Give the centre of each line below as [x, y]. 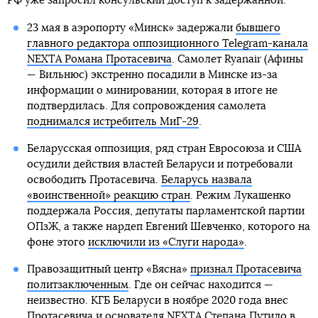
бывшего [258, 28]
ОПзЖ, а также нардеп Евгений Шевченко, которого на [168, 227]
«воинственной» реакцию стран [108, 196]
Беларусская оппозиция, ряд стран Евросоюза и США [164, 149]
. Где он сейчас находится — [201, 285]
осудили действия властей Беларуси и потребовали [159, 165]
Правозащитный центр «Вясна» [108, 270]
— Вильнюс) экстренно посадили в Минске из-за [152, 75]
